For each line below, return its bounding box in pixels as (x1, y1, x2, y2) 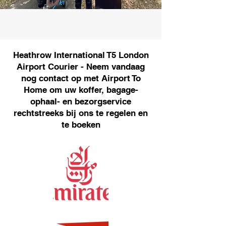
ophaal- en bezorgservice (30, 96, 131, 106)
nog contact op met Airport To (21, 73, 141, 83)
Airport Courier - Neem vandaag (17, 62, 145, 72)
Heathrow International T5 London (13, 50, 149, 60)
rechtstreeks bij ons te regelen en (14, 108, 148, 118)
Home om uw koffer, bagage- (23, 85, 138, 95)
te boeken (61, 120, 100, 130)
